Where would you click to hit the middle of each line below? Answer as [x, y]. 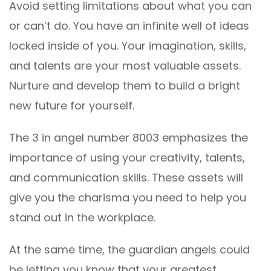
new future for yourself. [72, 106]
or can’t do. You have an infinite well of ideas [129, 26]
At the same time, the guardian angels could [129, 250]
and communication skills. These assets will [126, 178]
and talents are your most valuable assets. [125, 66]
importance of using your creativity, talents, [127, 158]
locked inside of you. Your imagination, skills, [128, 46]
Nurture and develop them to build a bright [125, 86]
